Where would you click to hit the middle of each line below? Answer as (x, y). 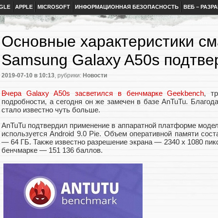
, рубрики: (69, 76)
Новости (95, 76)
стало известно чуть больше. (51, 109)
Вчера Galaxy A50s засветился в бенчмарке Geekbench (103, 93)
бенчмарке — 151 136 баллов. (52, 150)
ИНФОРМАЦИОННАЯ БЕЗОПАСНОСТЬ (127, 7)
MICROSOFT (54, 7)
